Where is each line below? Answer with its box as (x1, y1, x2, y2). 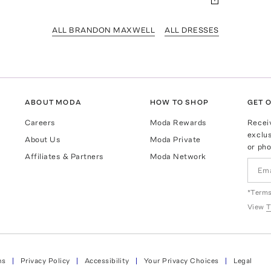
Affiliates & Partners (25, 152, 105, 162)
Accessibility (84, 256, 129, 265)
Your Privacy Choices (143, 256, 219, 265)
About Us (25, 135, 61, 145)
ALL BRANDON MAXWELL (52, 25, 155, 34)
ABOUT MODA (25, 98, 82, 107)
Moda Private (149, 135, 201, 145)
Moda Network (149, 152, 206, 162)
